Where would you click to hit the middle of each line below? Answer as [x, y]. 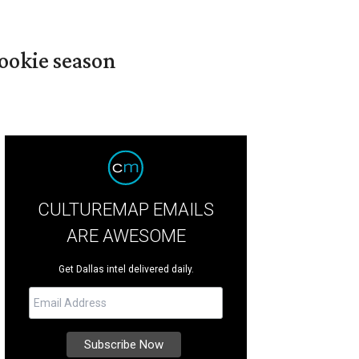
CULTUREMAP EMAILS [126, 209]
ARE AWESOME [126, 235]
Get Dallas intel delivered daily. [126, 269]
